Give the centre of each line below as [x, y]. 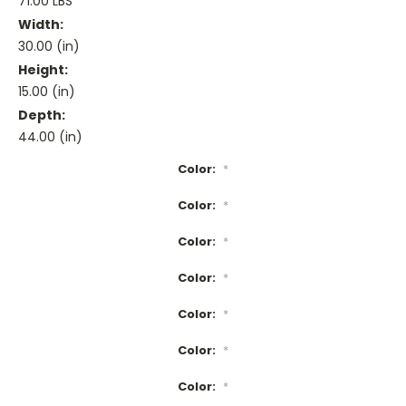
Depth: [42, 116]
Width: [41, 25]
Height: [43, 70]
